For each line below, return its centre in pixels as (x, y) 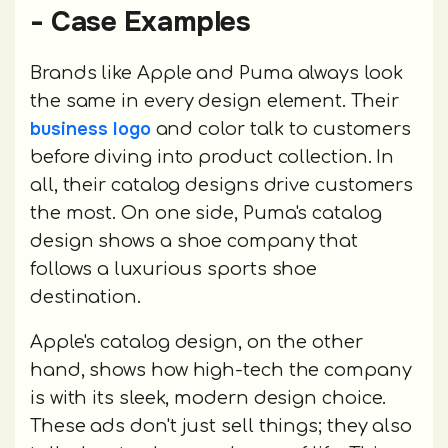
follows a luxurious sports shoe (174, 268)
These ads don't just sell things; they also (221, 425)
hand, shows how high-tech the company (221, 369)
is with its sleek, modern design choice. (208, 397)
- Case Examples (140, 21)
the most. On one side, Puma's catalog (206, 212)
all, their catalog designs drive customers (222, 184)
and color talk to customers (281, 128)
